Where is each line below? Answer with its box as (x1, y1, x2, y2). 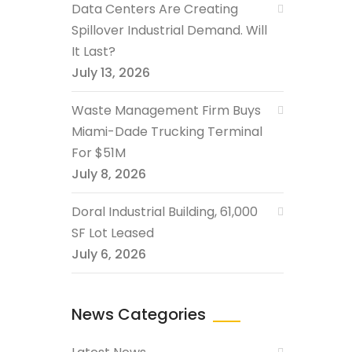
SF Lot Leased (71, 224, 154, 242)
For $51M (71, 144, 126, 162)
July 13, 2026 (71, 64, 150, 82)
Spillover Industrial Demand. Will (71, 21, 267, 39)
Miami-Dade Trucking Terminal (71, 123, 262, 141)
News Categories (71, 303, 206, 325)
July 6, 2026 (71, 245, 146, 263)
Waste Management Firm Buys (71, 101, 261, 119)
